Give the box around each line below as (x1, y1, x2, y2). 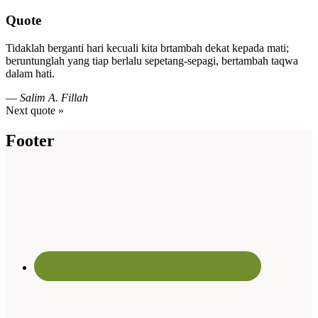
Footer (6, 131, 55, 150)
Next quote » (6, 104, 64, 116)
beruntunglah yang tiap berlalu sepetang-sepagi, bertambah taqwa (6, 54, 298, 67)
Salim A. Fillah (20, 91, 88, 104)
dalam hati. (6, 67, 55, 79)
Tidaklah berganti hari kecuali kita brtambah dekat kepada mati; (6, 41, 289, 54)
